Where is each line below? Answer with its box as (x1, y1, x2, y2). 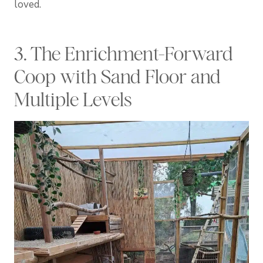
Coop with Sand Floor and (14, 65, 221, 88)
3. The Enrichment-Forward (14, 42, 233, 65)
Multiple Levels (14, 88, 132, 111)
